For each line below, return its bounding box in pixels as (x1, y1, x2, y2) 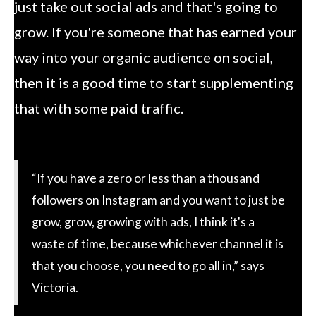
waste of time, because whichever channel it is (32, 236, 284, 251)
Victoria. (32, 279, 78, 295)
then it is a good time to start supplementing (14, 73, 293, 91)
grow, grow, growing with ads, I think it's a (32, 214, 255, 229)
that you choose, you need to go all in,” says (32, 257, 265, 273)
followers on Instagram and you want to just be (32, 192, 285, 207)
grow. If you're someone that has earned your (14, 23, 297, 40)
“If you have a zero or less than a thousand (32, 170, 260, 186)
